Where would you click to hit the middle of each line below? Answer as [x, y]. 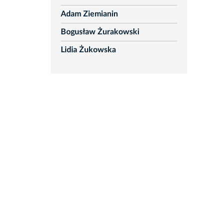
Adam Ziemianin [89, 14]
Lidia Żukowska [88, 50]
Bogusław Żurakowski [100, 32]
